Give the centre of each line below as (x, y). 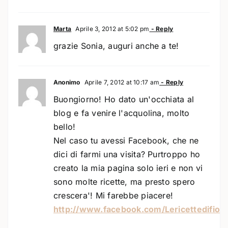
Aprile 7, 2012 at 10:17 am (121, 82)
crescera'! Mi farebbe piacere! (113, 195)
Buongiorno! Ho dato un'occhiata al (124, 99)
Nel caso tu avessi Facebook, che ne (126, 140)
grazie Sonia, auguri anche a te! (116, 46)
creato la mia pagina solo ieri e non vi (128, 168)
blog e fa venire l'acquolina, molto (121, 113)
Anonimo (67, 82)
